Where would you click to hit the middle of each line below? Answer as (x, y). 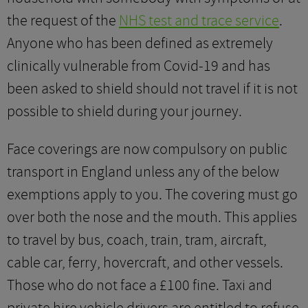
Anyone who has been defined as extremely (140, 43)
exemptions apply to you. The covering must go (152, 195)
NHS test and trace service (199, 21)
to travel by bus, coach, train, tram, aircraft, (137, 240)
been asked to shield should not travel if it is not (152, 89)
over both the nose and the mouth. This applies (152, 217)
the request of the (63, 21)
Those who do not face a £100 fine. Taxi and (140, 285)
